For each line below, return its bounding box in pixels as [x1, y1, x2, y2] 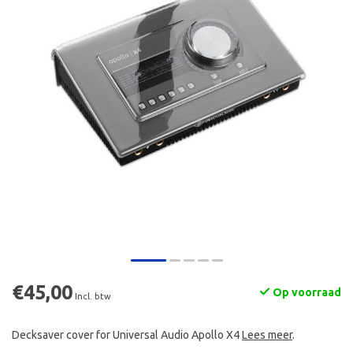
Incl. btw [75, 292, 111, 302]
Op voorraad [270, 286, 341, 299]
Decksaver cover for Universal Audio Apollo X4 [12, 329, 242, 342]
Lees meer [242, 329, 292, 342]
